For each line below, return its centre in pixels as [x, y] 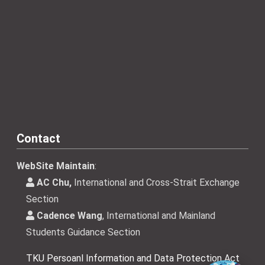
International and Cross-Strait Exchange [156, 182]
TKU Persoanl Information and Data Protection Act [133, 258]
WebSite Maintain [56, 166]
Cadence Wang [70, 215]
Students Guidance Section [83, 232]
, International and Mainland [159, 215]
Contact [38, 138]
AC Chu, [54, 182]
